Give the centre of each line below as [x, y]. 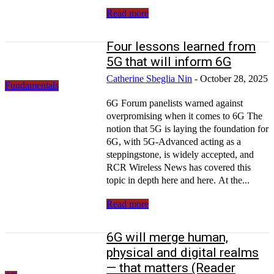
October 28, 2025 [234, 78]
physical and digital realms [183, 252]
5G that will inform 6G [169, 61]
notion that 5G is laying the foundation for [188, 128]
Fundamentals [32, 85]
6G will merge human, [168, 237]
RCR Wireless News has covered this [179, 167]
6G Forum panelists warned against [175, 103]
